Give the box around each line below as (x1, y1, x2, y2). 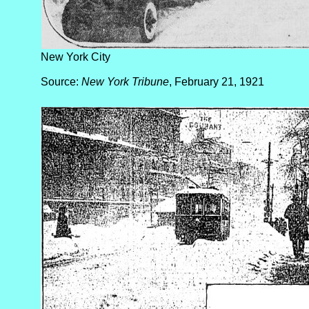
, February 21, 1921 (169, 76, 264, 88)
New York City (41, 51, 110, 63)
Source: (41, 76, 81, 88)
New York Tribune (81, 76, 169, 88)
